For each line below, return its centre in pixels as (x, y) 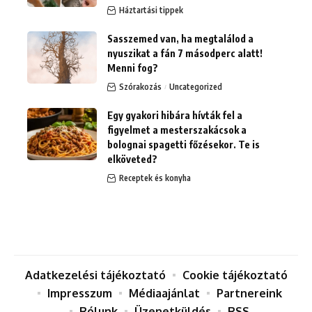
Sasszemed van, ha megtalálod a (180, 38)
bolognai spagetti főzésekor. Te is (184, 144)
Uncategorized (195, 86)
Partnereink (249, 293)
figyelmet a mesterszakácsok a (177, 130)
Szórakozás (140, 86)
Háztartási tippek (151, 10)
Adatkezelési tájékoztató (95, 275)
